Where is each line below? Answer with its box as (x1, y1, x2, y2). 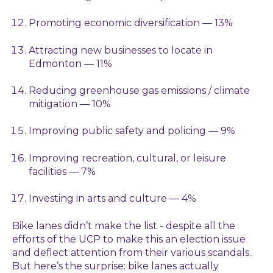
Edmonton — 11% (29, 57, 113, 69)
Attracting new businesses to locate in (29, 44, 213, 56)
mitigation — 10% (29, 98, 112, 110)
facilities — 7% (29, 165, 96, 177)
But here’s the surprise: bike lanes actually (12, 260, 219, 272)
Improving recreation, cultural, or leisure (29, 152, 227, 164)
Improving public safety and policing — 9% (29, 125, 236, 137)
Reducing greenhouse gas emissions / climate (29, 85, 250, 97)
